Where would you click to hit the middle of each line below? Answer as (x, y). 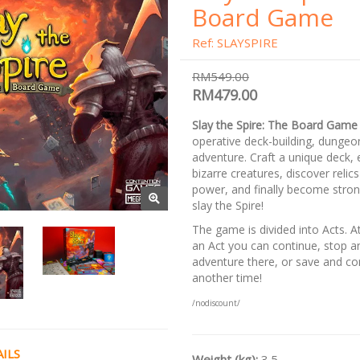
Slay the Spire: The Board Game (275, 125)
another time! (227, 278)
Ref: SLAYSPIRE (235, 43)
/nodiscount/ (216, 303)
